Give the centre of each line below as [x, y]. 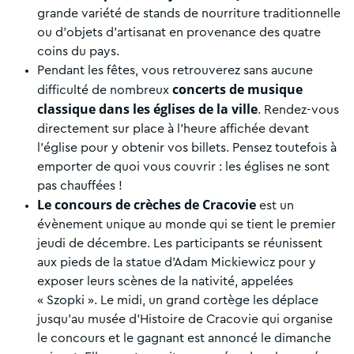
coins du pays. [78, 51]
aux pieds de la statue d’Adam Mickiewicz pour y [177, 262]
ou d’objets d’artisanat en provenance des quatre [179, 32]
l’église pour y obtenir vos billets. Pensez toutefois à [187, 147]
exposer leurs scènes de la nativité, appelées [165, 281]
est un [275, 205]
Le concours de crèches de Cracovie [147, 204]
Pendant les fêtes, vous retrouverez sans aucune [175, 70]
